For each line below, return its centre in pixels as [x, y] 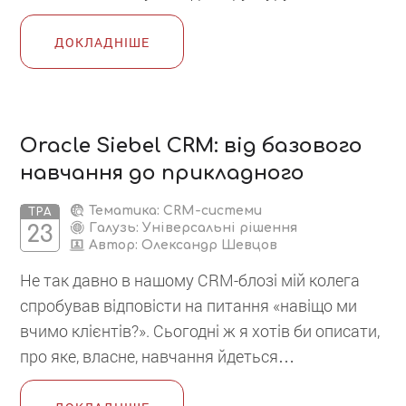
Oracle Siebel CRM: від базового [192, 145]
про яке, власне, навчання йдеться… [158, 356]
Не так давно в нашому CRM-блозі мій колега [190, 280]
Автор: [114, 245]
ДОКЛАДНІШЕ [102, 42]
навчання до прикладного [163, 173]
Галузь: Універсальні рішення [192, 227]
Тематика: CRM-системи [174, 210]
